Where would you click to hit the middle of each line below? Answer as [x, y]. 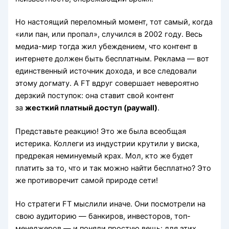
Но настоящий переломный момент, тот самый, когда [114, 22]
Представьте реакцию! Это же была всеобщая [101, 132]
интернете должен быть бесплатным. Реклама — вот [112, 59]
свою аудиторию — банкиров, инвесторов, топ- [103, 216]
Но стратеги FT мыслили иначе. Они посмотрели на [111, 204]
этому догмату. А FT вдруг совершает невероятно [107, 84]
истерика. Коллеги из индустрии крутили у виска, [108, 144]
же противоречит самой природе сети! [87, 181]
